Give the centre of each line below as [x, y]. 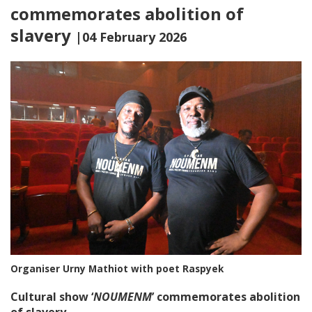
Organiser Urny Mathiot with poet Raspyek [117, 269]
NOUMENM [123, 297]
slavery [43, 35]
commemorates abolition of [127, 14]
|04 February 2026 [131, 37]
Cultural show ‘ [52, 297]
